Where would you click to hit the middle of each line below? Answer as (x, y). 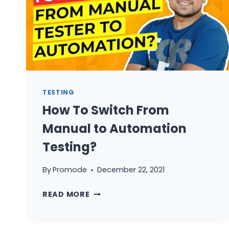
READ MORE (66, 194)
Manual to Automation (114, 128)
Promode (70, 170)
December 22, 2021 (131, 170)
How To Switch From (106, 110)
